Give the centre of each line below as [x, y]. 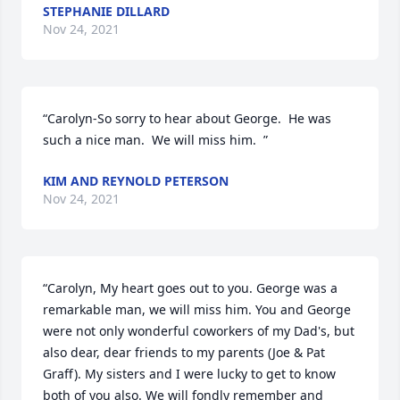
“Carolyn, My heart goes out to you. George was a [190, 288]
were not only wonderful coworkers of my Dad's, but [199, 331]
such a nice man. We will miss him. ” [155, 140]
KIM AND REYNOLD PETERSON [136, 181]
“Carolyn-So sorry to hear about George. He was [187, 118]
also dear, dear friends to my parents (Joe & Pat [184, 352]
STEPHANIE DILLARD [106, 11]
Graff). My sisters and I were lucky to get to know [189, 374]
